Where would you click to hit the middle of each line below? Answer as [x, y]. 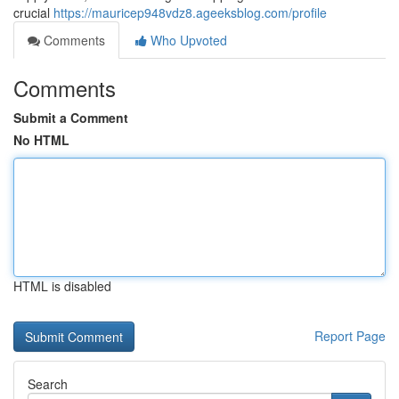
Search [48, 384]
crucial [33, 12]
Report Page [350, 336]
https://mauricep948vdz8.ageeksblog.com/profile [190, 12]
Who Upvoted [187, 40]
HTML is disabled [62, 286]
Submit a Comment [71, 118]
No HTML [41, 140]
